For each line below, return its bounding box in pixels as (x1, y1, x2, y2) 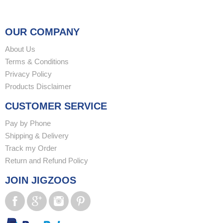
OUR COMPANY (5, 26, 80, 37)
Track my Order (5, 144, 57, 152)
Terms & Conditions (5, 57, 69, 66)
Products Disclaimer (5, 82, 71, 91)
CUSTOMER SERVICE (5, 101, 107, 111)
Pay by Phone (5, 119, 51, 127)
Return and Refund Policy (5, 156, 88, 165)
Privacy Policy (5, 70, 52, 78)
